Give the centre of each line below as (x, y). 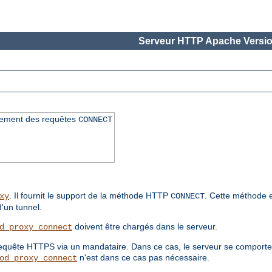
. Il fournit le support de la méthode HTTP (90, 196)
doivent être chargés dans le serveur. (145, 227)
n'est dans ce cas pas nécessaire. (143, 258)
